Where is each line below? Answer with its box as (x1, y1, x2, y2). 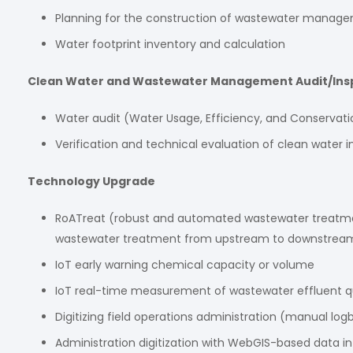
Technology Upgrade (28, 173, 155, 189)
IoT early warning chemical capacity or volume (55, 257, 314, 273)
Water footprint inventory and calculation (55, 36, 285, 52)
